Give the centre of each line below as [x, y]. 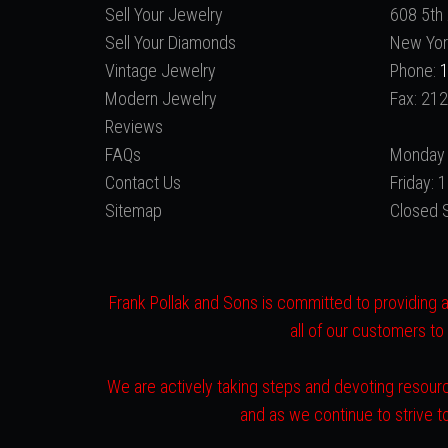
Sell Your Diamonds [170, 42]
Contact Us [142, 182]
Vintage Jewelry [160, 70]
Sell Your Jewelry [163, 14]
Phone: [414, 70]
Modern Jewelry [160, 98]
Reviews [133, 126]
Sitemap [133, 210]
